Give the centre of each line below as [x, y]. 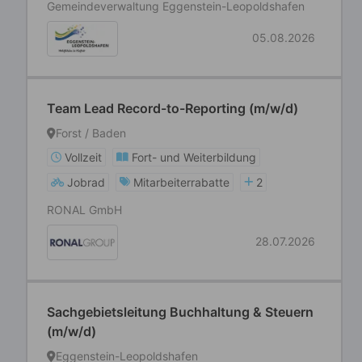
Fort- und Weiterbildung [194, 157]
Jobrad [86, 182]
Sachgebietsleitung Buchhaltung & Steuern [180, 312]
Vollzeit [83, 157]
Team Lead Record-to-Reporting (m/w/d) [173, 108]
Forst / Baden [91, 133]
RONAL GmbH [84, 210]
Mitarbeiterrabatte [181, 182]
